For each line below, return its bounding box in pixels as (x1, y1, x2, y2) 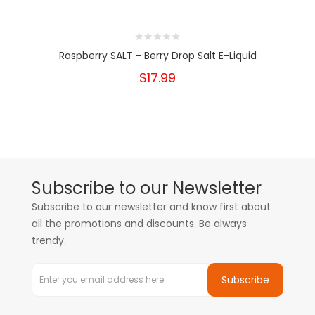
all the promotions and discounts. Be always (32, 217, 247, 231)
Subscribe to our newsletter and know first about (32, 200, 271, 214)
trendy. (32, 233, 66, 247)
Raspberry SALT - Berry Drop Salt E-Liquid (58, 49, 257, 63)
